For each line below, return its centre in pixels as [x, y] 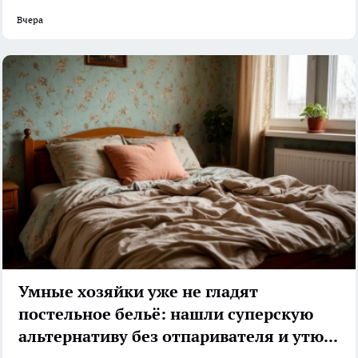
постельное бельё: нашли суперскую [166, 314]
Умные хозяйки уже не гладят [138, 291]
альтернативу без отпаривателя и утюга [331, 336]
